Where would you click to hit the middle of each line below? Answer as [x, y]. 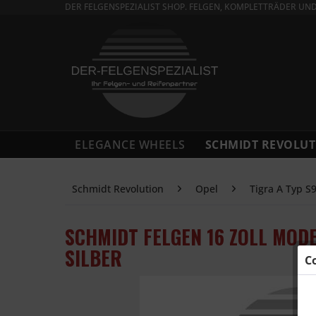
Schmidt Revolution [118, 189]
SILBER [93, 258]
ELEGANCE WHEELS [130, 145]
